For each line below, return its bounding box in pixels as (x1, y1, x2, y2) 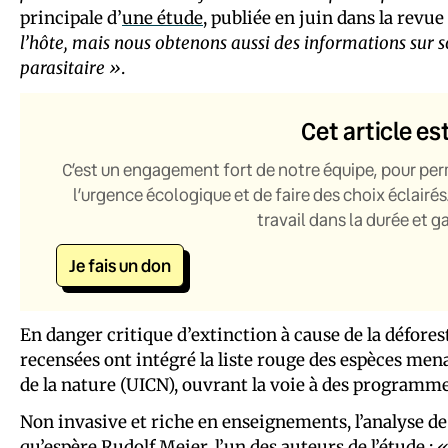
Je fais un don (69, 253, 171, 277)
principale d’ (20, 6, 122, 29)
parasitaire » (20, 56, 121, 79)
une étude (122, 6, 203, 29)
